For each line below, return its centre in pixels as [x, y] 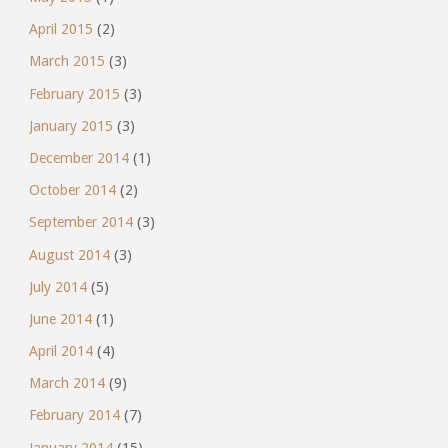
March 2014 [66, 383]
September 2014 [80, 222]
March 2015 [66, 61]
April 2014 [60, 351]
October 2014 [72, 190]
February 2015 [74, 93]
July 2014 [57, 286]
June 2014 [60, 318]
